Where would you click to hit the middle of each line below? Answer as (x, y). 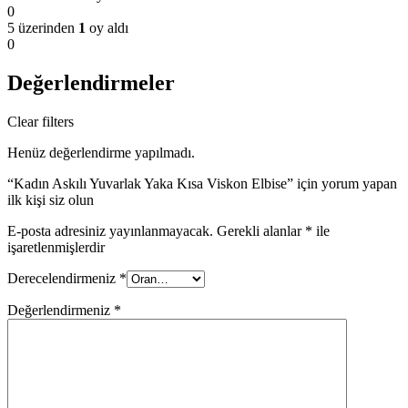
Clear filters (41, 122)
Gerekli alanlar (261, 231)
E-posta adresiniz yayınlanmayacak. (110, 231)
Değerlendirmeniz (61, 311)
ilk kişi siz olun (51, 200)
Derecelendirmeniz (63, 279)
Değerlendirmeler (91, 83)
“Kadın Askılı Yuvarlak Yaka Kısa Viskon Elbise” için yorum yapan (202, 184)
